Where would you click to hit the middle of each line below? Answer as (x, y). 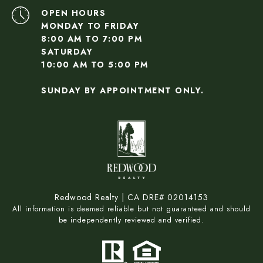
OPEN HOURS (73, 13)
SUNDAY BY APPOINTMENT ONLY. (123, 91)
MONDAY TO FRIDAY (90, 26)
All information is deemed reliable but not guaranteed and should (131, 209)
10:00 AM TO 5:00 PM (95, 65)
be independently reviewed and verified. (131, 220)
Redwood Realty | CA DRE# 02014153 (131, 198)
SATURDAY (67, 52)
